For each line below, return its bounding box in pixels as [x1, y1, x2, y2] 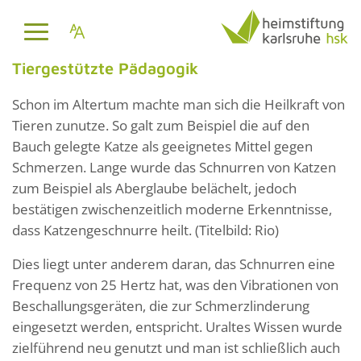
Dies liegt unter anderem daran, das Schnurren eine [12, 254, 335, 273]
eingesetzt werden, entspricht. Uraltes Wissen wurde [12, 317, 342, 336]
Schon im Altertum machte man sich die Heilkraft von [12, 94, 345, 114]
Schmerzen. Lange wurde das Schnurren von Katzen [12, 157, 336, 176]
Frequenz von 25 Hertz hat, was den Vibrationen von [12, 275, 338, 294]
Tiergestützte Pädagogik [12, 58, 198, 77]
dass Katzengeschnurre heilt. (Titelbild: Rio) [12, 220, 279, 239]
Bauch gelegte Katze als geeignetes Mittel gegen [12, 136, 313, 156]
